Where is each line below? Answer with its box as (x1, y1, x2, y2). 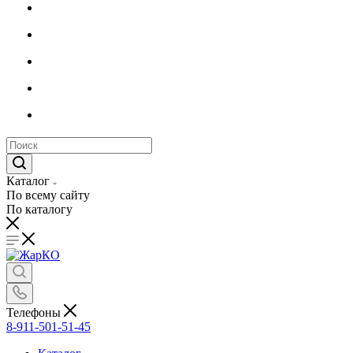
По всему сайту (6, 188, 90, 202)
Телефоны (6, 305, 64, 319)
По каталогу (6, 203, 72, 216)
